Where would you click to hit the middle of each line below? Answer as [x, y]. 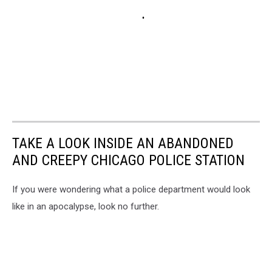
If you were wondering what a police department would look [131, 190]
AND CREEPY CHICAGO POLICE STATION [128, 161]
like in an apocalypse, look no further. [86, 207]
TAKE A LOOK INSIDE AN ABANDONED [123, 144]
